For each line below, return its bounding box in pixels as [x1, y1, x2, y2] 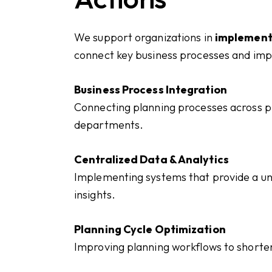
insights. [74, 188, 115, 202]
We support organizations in [74, 30, 215, 44]
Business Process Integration [74, 82, 227, 97]
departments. [74, 117, 144, 132]
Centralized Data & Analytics [74, 152, 229, 167]
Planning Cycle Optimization [74, 222, 226, 237]
